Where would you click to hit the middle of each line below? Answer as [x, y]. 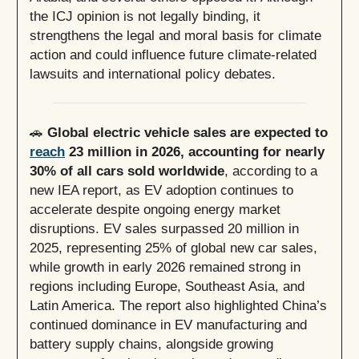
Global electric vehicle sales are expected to [188, 133]
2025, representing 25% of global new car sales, [173, 248]
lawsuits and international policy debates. [153, 74]
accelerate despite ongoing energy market [155, 210]
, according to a [271, 171]
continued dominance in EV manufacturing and [168, 325]
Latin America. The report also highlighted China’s [178, 306]
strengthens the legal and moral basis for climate [175, 36]
